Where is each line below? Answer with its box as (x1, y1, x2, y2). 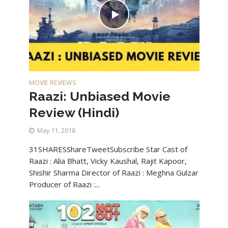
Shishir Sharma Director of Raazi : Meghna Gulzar (28, 167, 198, 178)
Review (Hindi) (28, 104, 119, 120)
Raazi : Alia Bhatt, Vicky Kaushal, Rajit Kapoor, (28, 155, 187, 166)
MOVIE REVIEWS (28, 78, 76, 87)
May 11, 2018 (37, 126, 75, 135)
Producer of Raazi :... (28, 179, 100, 189)
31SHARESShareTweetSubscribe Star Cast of (28, 144, 187, 154)
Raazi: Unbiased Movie (28, 88, 170, 104)
